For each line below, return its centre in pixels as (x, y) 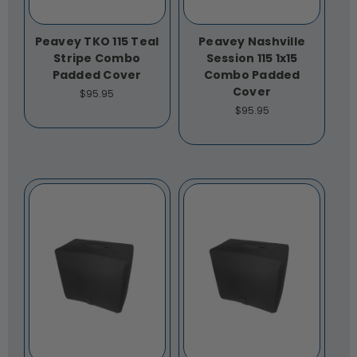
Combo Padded (252, 75)
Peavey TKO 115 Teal (97, 42)
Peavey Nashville (252, 42)
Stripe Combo (97, 59)
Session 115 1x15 (252, 59)
